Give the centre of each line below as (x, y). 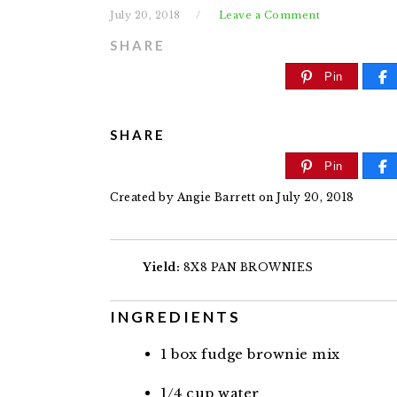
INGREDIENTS (175, 317)
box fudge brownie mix (256, 354)
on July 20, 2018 (305, 197)
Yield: (161, 267)
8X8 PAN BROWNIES (248, 267)
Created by (144, 197)
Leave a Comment (269, 15)
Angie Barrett (216, 197)
